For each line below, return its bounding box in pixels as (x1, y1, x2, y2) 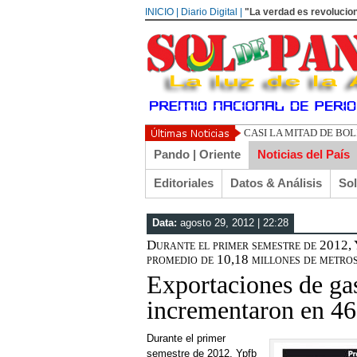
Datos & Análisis (230, 176, 322, 190)
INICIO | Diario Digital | (145, 6, 242, 18)
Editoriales (154, 176, 214, 190)
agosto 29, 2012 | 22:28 (180, 217, 288, 229)
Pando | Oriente (154, 147, 241, 161)
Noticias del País (257, 147, 350, 161)
